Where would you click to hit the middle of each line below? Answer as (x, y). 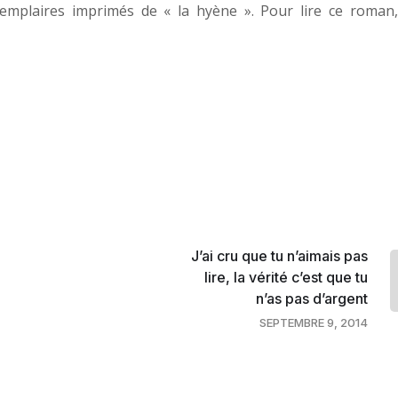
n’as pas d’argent (312, 298)
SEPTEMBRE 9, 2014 (314, 322)
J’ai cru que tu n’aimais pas (279, 255)
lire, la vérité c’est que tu (286, 277)
